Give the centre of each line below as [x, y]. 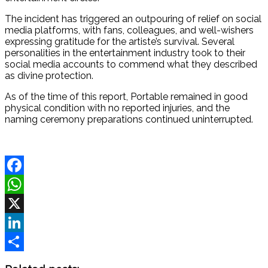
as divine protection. [49, 75]
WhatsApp [25, 203]
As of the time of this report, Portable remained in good [126, 96]
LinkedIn [22, 241]
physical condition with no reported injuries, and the [117, 108]
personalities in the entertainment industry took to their [125, 53]
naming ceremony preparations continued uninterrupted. [129, 119]
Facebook [23, 184]
